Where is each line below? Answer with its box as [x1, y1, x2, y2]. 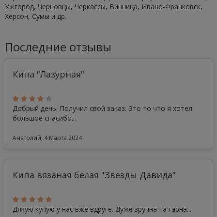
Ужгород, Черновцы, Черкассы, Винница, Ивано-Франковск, [5, 2, 202, 11]
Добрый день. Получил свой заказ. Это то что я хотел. [13, 104, 194, 113]
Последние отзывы [5, 39, 111, 55]
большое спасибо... [13, 113, 76, 123]
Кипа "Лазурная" [13, 68, 84, 80]
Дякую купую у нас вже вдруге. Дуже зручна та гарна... [13, 204, 191, 214]
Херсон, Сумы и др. [5, 12, 66, 21]
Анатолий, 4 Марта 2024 [13, 134, 82, 141]
